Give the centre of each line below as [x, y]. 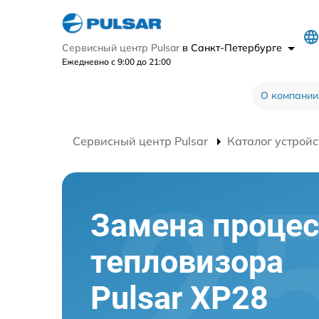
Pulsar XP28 [179, 298]
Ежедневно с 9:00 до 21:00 [116, 61]
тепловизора [187, 262]
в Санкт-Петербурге [234, 47]
